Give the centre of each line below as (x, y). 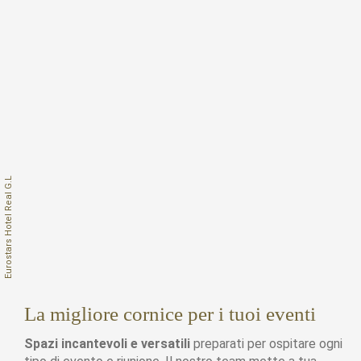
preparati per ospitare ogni (266, 343)
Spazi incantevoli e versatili (107, 343)
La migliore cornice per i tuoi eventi (170, 313)
